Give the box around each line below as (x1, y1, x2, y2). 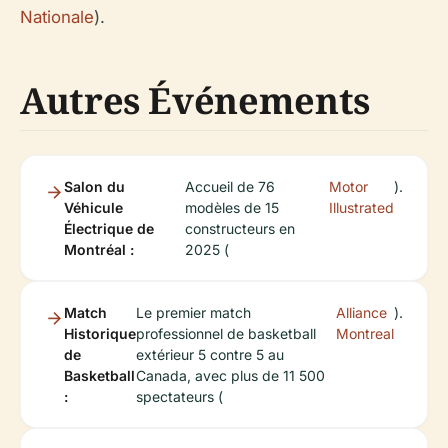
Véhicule (64, 199, 123, 217)
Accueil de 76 (184, 178, 275, 196)
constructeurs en (184, 220, 295, 238)
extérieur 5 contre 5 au (136, 346, 284, 364)
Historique (64, 325, 136, 343)
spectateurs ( (136, 388, 223, 406)
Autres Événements (20, 76, 370, 126)
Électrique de (64, 220, 154, 238)
